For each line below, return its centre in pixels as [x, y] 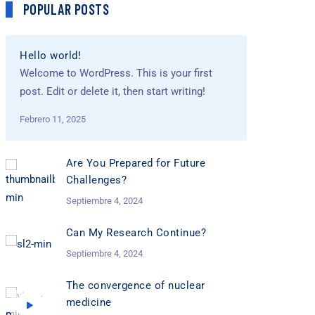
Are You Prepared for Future [136, 163]
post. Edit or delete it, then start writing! [113, 92]
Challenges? [96, 180]
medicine [89, 303]
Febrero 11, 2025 [53, 120]
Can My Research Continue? [136, 233]
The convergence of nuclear [135, 286]
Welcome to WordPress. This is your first [116, 73]
